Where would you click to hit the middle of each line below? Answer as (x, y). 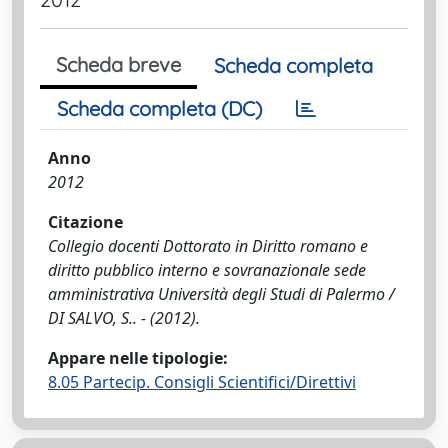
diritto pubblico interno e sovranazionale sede (207, 270)
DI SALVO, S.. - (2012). (124, 318)
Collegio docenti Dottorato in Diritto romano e (208, 246)
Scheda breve (118, 64)
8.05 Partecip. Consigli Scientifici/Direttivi (202, 382)
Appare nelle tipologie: (138, 358)
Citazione (85, 222)
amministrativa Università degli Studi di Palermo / (221, 294)
